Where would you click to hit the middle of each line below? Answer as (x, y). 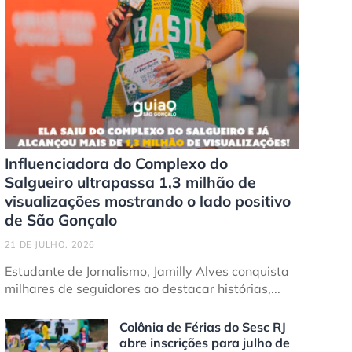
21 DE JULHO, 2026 (49, 245)
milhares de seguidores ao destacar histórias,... (142, 289)
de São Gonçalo (60, 220)
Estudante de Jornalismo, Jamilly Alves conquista (147, 271)
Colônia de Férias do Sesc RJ (202, 327)
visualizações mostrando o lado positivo (147, 202)
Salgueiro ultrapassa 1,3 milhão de (130, 183)
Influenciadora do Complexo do (116, 164)
